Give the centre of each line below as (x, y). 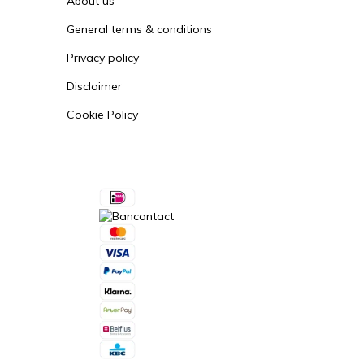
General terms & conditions (139, 30)
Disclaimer (94, 87)
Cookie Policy (102, 115)
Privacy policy (103, 58)
